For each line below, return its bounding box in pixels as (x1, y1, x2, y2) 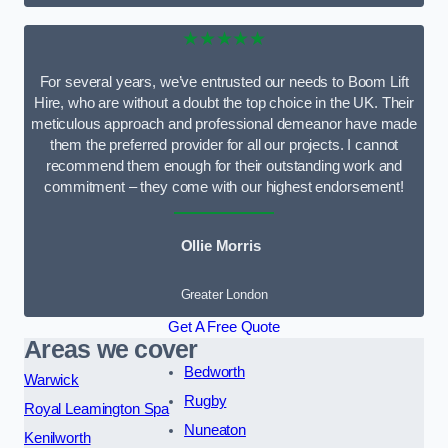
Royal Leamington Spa (24, 400, 170, 417)
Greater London (180, 286, 268, 302)
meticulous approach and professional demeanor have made (30, 115, 417, 132)
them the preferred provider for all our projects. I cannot (49, 136, 399, 153)
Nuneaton (184, 421, 246, 438)
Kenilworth (24, 429, 91, 446)
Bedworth (184, 363, 245, 380)
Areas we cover (24, 335, 198, 363)
